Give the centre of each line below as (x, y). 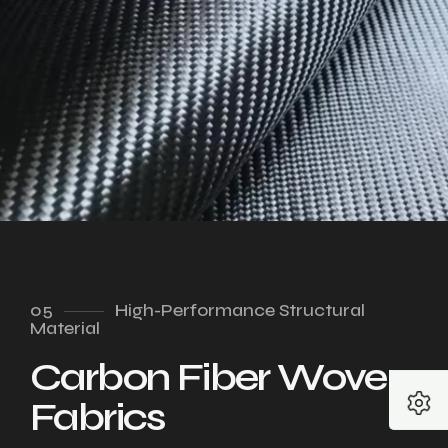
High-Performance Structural (240, 310)
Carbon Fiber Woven (220, 377)
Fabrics (98, 417)
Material (65, 328)
